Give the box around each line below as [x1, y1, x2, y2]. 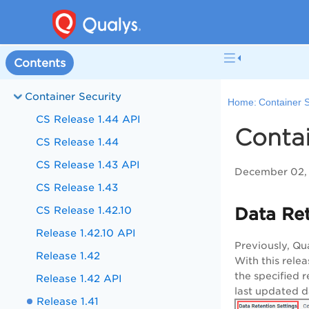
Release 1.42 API [36, 272, 123, 284]
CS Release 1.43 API [36, 159, 141, 170]
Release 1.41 [37, 295, 99, 307]
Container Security [25, 90, 122, 102]
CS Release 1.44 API [36, 113, 141, 125]
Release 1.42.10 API [36, 227, 137, 239]
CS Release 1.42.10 [36, 204, 132, 216]
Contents [14, 56, 66, 70]
